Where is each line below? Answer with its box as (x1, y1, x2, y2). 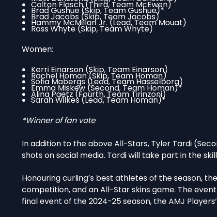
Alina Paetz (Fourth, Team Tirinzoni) (31, 88, 167, 100)
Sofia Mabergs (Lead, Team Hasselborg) (31, 76, 184, 88)
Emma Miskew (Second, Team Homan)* (31, 82, 183, 94)
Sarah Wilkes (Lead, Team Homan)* (31, 94, 166, 106)
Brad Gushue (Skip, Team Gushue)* (31, 5, 165, 16)
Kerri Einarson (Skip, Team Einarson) (31, 64, 169, 76)
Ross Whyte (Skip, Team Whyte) (31, 23, 154, 35)
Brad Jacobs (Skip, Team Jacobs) (31, 11, 160, 22)
